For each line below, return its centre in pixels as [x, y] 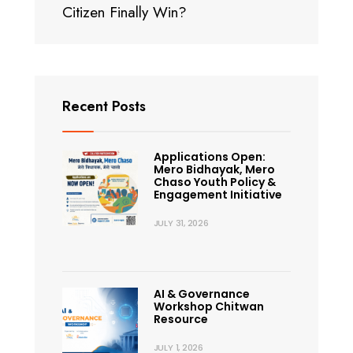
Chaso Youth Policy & [214, 182]
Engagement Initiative [217, 195]
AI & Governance [201, 294]
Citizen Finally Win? [124, 12]
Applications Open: [209, 157]
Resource [180, 319]
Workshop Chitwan [208, 307]
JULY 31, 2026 [181, 223]
